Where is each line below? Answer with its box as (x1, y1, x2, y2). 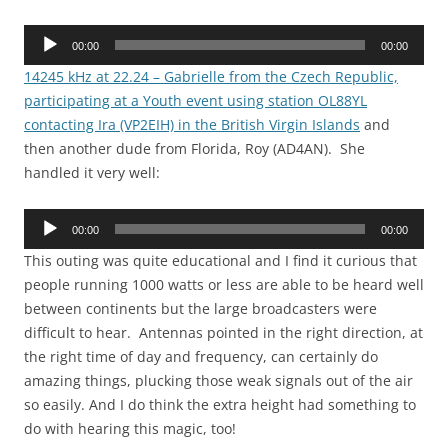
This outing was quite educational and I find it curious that (24, 251, 417, 271)
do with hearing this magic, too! (24, 419, 236, 439)
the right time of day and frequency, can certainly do (24, 347, 378, 367)
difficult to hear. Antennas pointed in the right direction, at (24, 323, 423, 343)
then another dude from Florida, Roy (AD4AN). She (24, 139, 365, 159)
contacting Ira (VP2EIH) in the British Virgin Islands (24, 115, 360, 135)
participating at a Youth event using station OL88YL (24, 91, 367, 111)
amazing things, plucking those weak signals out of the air (24, 371, 413, 391)
